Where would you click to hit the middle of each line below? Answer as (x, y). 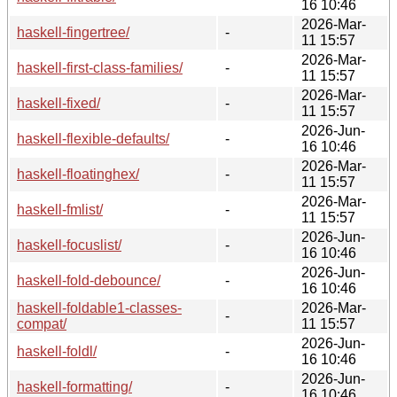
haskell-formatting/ (74, 386)
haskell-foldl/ (57, 351)
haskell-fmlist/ (60, 209)
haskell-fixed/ (58, 103)
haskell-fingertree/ (73, 32)
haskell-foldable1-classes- (99, 307)
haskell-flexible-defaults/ (93, 138)
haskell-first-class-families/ (100, 67)
